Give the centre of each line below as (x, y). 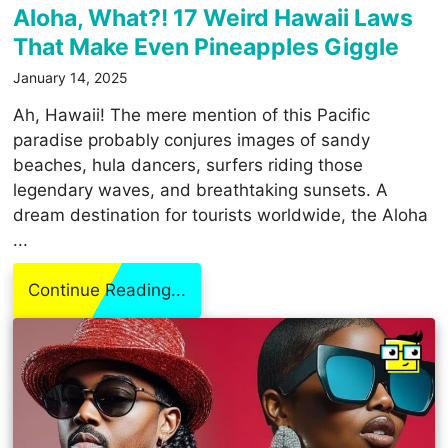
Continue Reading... (107, 289)
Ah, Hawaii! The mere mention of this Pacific (192, 114)
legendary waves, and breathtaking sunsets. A (201, 189)
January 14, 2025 (71, 77)
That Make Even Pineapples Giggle (206, 46)
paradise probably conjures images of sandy (192, 139)
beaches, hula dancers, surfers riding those (188, 164)
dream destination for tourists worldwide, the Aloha (221, 214)
